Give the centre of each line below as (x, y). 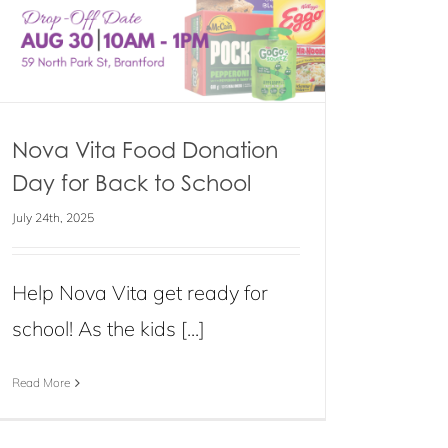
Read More (41, 382)
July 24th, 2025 (53, 217)
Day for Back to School (131, 182)
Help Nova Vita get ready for (140, 292)
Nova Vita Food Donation (145, 149)
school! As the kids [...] (108, 328)
